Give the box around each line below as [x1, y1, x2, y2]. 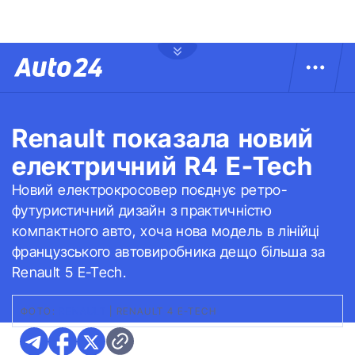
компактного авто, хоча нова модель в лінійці [12, 223, 319, 239]
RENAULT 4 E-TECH [116, 305, 217, 317]
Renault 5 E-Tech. [12, 264, 127, 281]
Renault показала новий [12, 123, 314, 154]
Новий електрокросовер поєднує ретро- [12, 181, 287, 198]
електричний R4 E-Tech [12, 151, 313, 181]
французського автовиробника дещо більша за [12, 243, 326, 260]
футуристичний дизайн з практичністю [12, 202, 273, 219]
